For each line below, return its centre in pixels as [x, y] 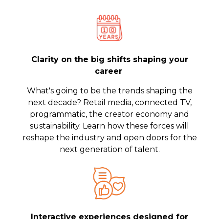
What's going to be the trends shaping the [109, 91]
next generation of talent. [109, 149]
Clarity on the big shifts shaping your [109, 59]
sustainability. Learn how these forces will [109, 126]
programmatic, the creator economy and [109, 114]
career [109, 71]
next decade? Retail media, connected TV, [109, 102]
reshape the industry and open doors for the [109, 138]
